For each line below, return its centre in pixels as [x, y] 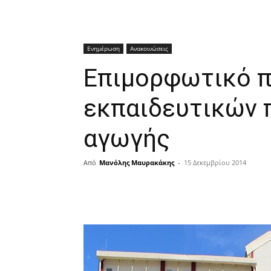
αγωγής [127, 139]
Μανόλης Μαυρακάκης [137, 162]
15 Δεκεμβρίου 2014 [215, 162]
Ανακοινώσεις [149, 48]
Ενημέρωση [103, 48]
